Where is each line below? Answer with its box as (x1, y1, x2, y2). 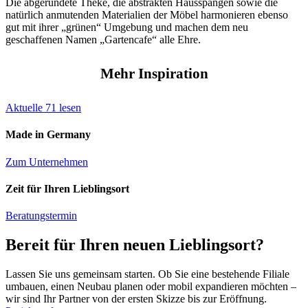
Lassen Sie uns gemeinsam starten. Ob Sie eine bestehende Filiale (5, 267, 289, 280)
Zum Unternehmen (5, 155, 88, 168)
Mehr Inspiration (100, 65, 208, 82)
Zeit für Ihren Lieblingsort (5, 182, 129, 195)
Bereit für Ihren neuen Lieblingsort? (5, 235, 264, 254)
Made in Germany (5, 129, 91, 141)
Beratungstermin (5, 210, 77, 222)
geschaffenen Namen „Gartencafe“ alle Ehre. (5, 34, 201, 46)
